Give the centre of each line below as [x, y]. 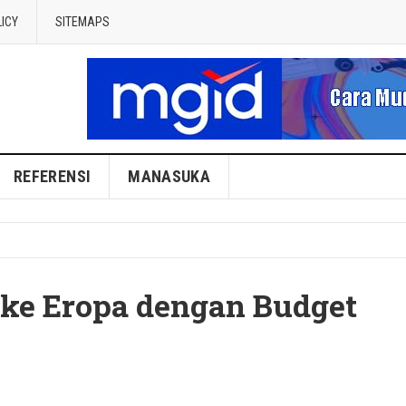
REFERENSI [53, 176]
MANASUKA [169, 176]
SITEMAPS [82, 22]
